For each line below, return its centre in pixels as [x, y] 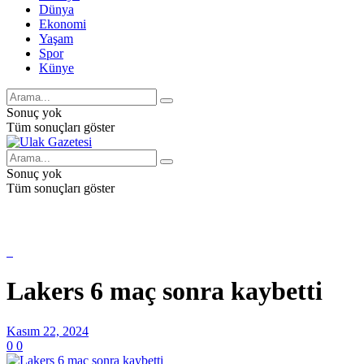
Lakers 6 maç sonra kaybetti [165, 291]
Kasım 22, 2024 [48, 331]
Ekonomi [63, 24]
